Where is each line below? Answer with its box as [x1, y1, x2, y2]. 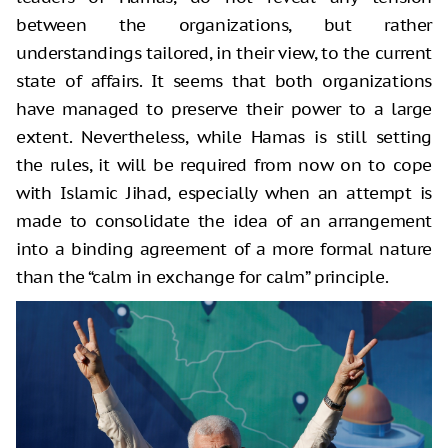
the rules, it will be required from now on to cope [16, 154, 432, 177]
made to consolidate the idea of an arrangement [16, 210, 432, 233]
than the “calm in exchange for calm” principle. [16, 266, 389, 289]
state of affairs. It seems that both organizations [16, 70, 432, 93]
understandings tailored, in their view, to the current [16, 42, 432, 65]
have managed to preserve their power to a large [16, 98, 432, 121]
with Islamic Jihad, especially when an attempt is [16, 182, 432, 205]
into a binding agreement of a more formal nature [16, 238, 432, 261]
